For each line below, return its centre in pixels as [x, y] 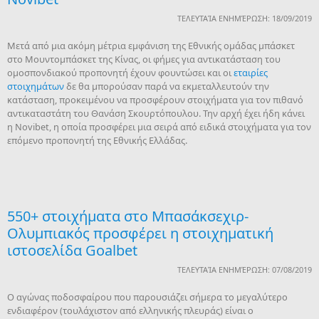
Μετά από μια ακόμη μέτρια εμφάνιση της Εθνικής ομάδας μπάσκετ [151, 46]
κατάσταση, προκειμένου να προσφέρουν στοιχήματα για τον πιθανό [155, 100]
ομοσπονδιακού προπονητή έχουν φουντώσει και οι [120, 73]
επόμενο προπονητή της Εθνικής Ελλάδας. [97, 140]
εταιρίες [251, 73]
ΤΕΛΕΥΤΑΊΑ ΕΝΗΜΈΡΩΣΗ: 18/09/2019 [245, 18]
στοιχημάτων [36, 86]
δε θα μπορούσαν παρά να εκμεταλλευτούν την [167, 86]
